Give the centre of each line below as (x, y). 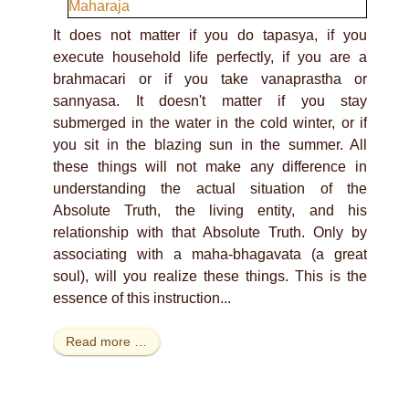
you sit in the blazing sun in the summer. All (210, 144)
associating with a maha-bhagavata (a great (210, 254)
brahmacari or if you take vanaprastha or (210, 79)
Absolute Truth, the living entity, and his (210, 210)
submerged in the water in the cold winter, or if (210, 122)
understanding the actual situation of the (210, 188)
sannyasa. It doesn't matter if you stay (210, 100)
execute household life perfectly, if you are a (210, 57)
